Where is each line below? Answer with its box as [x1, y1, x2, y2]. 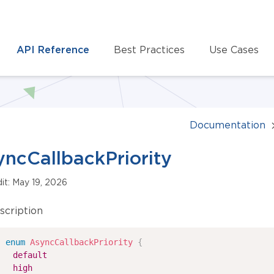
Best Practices [114, 43, 185, 55]
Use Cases [209, 43, 259, 55]
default [13, 250, 48, 260]
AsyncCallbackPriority [30, 237, 133, 247]
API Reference [17, 43, 89, 55]
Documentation [190, 119, 265, 130]
